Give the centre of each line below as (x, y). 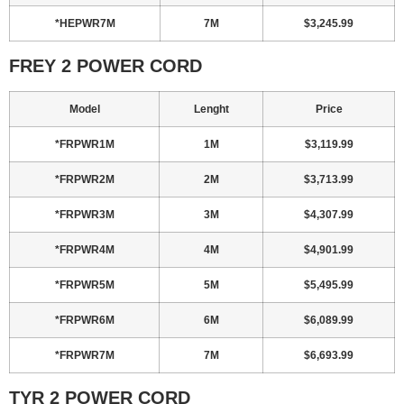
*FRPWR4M (84, 250)
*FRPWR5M (84, 285)
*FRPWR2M (84, 180)
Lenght (211, 110)
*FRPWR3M (84, 215)
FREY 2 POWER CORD (106, 66)
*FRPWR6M (84, 321)
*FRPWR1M (84, 145)
